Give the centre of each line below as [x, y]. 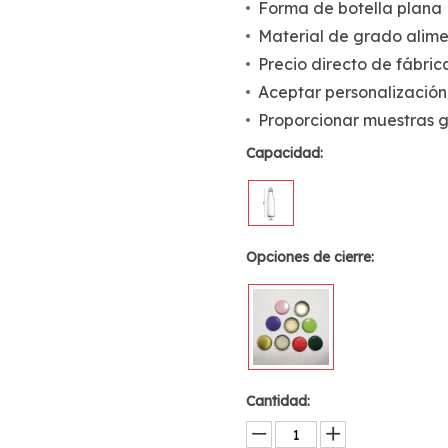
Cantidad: [278, 401]
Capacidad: [285, 153]
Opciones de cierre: [310, 257]
